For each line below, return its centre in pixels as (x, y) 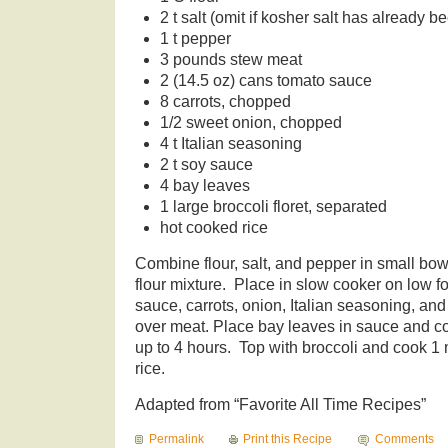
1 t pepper (195, 39)
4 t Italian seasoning (230, 144)
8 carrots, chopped (225, 102)
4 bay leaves (204, 186)
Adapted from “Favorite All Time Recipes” (280, 405)
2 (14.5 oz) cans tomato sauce (265, 81)
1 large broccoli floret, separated (273, 207)
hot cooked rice (213, 228)
